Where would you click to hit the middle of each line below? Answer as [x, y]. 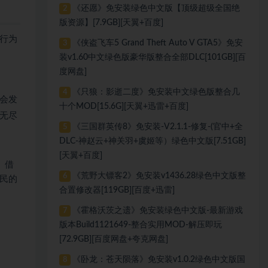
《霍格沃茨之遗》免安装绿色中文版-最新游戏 [157, 211]
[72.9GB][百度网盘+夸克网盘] [114, 239]
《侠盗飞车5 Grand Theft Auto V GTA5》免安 [157, 43]
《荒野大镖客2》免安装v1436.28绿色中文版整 [159, 176]
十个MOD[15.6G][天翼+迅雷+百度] [124, 106]
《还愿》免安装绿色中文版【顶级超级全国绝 [156, 8]
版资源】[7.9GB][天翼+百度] [112, 23]
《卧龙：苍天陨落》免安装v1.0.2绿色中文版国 [159, 260]
